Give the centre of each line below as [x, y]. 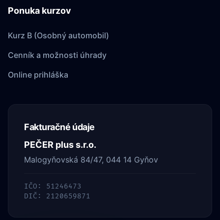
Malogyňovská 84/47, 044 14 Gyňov [91, 160]
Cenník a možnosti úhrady [57, 55]
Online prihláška [38, 75]
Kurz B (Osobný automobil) [58, 35]
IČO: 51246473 [53, 186]
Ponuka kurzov [40, 11]
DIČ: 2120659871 [57, 196]
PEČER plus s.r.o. [60, 145]
